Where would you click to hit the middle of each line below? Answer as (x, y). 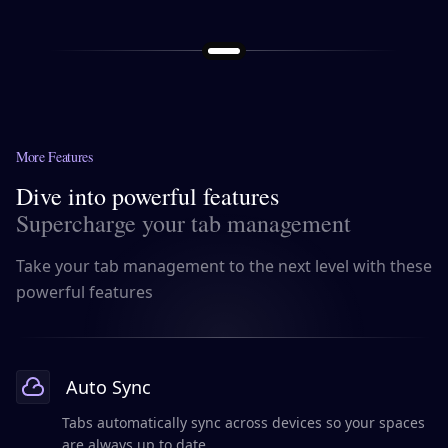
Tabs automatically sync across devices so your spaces (243, 423)
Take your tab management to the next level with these (224, 266)
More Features (54, 157)
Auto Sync (108, 387)
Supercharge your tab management (183, 223)
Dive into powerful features (147, 196)
